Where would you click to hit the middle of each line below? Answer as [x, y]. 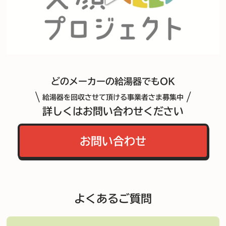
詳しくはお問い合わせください [113, 111]
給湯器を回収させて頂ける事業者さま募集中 [113, 98]
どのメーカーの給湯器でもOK [113, 81]
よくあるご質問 [113, 199]
